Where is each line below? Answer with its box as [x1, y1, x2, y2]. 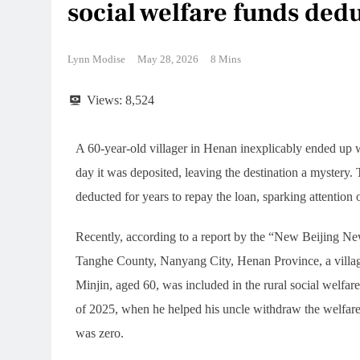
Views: [87, 92, 122, 107]
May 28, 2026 [137, 52, 198, 65]
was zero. [76, 325, 124, 340]
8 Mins [211, 52, 241, 65]
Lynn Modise [67, 52, 125, 65]
